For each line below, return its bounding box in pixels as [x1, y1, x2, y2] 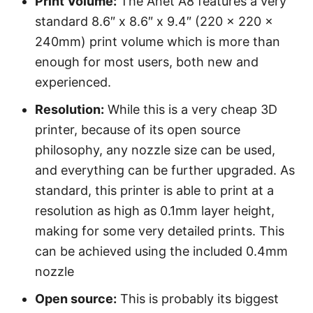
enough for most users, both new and [35, 54, 259, 69]
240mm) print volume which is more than [35, 34, 280, 49]
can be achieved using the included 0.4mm [35, 244, 288, 259]
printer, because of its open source [35, 122, 240, 137]
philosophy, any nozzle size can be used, [35, 143, 275, 157]
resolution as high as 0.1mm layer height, [35, 203, 275, 218]
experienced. [35, 75, 111, 89]
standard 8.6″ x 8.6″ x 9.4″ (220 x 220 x [35, 14, 273, 29]
